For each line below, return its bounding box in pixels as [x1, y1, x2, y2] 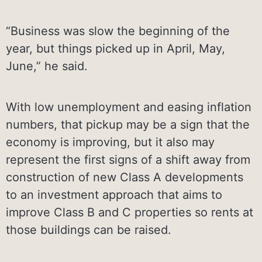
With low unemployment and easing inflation [6, 99, 251, 114]
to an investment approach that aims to [6, 187, 222, 202]
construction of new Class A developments [6, 170, 243, 184]
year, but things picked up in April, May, [6, 41, 225, 56]
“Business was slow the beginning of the [6, 23, 230, 38]
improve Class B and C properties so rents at [6, 205, 253, 219]
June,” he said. [6, 58, 88, 73]
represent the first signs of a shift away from [6, 152, 250, 167]
